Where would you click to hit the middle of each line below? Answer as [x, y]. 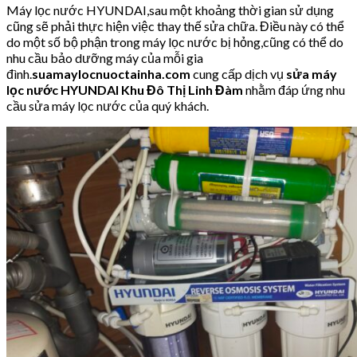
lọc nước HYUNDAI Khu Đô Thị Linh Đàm [126, 90]
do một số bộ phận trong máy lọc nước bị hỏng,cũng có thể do [175, 42]
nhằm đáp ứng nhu [295, 90]
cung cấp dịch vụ [238, 74]
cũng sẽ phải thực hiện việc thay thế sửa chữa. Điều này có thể [175, 26]
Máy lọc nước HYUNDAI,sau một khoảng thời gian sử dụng [170, 10]
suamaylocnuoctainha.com [111, 74]
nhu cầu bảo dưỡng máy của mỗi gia [105, 58]
